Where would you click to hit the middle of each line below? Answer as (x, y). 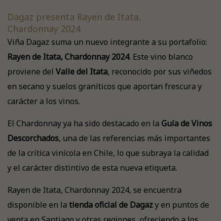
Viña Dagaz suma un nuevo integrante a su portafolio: (107, 42)
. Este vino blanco (161, 57)
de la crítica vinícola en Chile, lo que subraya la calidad (108, 153)
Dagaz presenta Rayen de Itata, (74, 17)
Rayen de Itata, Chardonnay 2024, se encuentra (94, 190)
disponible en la (38, 205)
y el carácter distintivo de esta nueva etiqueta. (92, 168)
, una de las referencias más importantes (134, 138)
